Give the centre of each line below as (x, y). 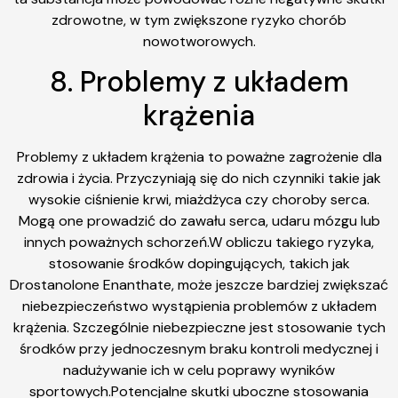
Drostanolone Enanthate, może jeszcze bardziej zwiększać (199, 285)
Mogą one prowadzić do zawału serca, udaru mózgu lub (199, 221)
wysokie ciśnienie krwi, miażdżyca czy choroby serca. (199, 200)
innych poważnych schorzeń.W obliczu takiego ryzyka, (199, 243)
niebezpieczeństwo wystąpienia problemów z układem (199, 306)
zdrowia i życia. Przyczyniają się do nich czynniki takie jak (199, 179)
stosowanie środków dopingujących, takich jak (199, 264)
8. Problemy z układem (199, 82)
